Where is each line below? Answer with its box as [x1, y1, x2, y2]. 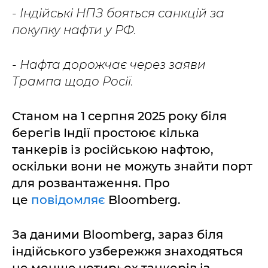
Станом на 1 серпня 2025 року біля [12, 109, 227, 123]
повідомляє [31, 193, 105, 207]
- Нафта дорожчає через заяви [12, 57, 206, 72]
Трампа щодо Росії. [12, 74, 133, 89]
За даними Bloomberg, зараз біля [12, 227, 223, 242]
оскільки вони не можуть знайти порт [12, 159, 252, 173]
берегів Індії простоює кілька [12, 126, 199, 140]
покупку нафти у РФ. [12, 23, 136, 37]
